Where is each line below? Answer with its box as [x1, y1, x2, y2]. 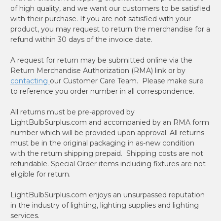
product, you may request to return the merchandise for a [10, 24, 210, 34]
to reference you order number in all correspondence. [10, 86, 194, 96]
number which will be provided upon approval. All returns [10, 128, 204, 137]
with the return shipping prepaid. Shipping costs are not [10, 148, 203, 158]
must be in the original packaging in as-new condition [10, 138, 194, 147]
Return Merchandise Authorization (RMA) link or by [10, 66, 185, 75]
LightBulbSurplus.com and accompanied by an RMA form [10, 117, 209, 127]
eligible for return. [10, 169, 71, 179]
